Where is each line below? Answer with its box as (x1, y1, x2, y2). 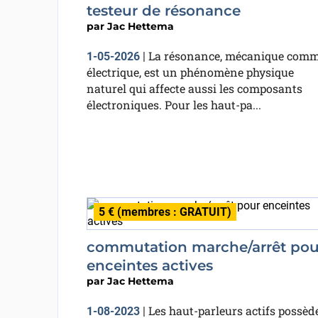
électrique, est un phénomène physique (86, 65, 294, 79)
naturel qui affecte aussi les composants (86, 81, 302, 96)
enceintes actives (86, 257, 213, 274)
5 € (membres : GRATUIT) (98, 205, 231, 219)
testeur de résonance (86, 2, 241, 19)
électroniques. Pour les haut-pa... (86, 97, 261, 112)
